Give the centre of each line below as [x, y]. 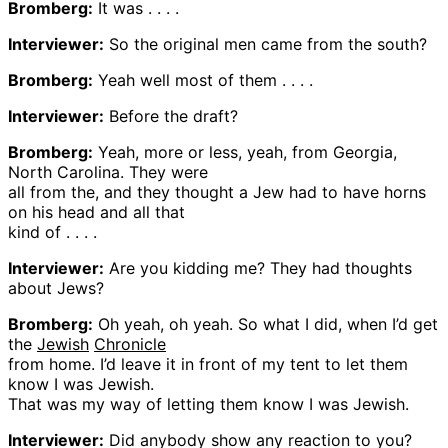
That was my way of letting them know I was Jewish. [208, 403]
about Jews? [56, 287]
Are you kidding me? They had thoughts [258, 267]
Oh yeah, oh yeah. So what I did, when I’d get [265, 323]
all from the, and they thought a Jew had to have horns [217, 191]
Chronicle [130, 343]
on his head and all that [96, 211]
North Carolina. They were [108, 171]
